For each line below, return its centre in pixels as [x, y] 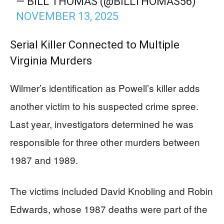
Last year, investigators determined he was [102, 124]
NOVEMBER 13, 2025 [67, 16]
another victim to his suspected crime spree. [104, 106]
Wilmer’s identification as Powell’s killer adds [105, 88]
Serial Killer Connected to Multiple [95, 45]
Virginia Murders [51, 61]
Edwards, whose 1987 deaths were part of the [109, 209]
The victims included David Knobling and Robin [111, 191]
